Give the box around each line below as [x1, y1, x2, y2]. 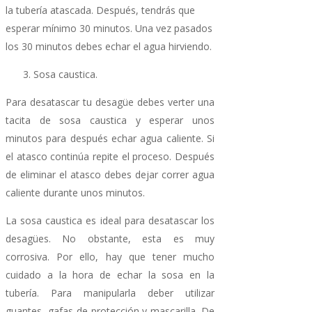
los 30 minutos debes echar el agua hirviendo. [6, 39, 212, 53]
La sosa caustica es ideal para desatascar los [6, 213, 214, 227]
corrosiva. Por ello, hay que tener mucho [6, 249, 214, 263]
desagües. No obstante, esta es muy [6, 231, 214, 245]
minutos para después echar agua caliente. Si [6, 131, 214, 145]
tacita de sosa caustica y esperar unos [6, 113, 214, 127]
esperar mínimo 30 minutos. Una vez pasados [6, 21, 212, 35]
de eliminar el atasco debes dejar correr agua [6, 167, 214, 181]
